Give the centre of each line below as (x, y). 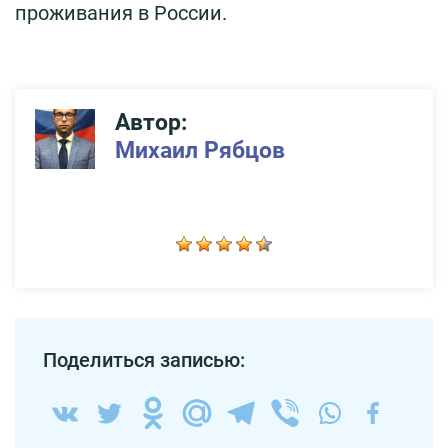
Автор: (151, 122)
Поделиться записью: (144, 359)
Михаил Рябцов (200, 150)
